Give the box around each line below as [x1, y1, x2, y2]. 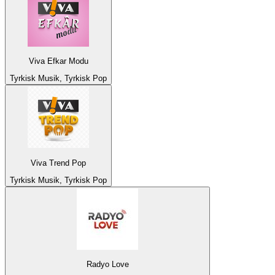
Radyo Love [86, 260, 129, 269]
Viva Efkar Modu [28, 56, 88, 66]
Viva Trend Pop [31, 158, 86, 168]
